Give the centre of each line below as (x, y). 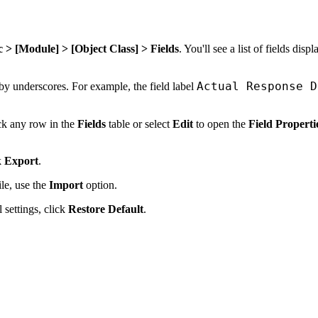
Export (21, 160)
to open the (221, 124)
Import (66, 185)
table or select (139, 124)
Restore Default (106, 209)
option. (100, 185)
